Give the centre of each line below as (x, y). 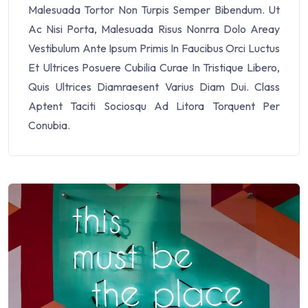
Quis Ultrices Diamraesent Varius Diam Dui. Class (154, 87)
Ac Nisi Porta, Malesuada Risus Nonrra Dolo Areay (154, 29)
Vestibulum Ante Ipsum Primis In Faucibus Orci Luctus (154, 48)
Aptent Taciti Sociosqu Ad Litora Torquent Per (154, 106)
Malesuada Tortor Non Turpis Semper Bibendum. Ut (154, 10)
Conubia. (49, 125)
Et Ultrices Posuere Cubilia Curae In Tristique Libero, (154, 68)
